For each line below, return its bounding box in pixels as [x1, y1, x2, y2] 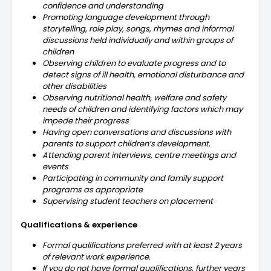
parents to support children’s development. [42, 137, 212, 149]
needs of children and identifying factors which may [42, 103, 243, 115]
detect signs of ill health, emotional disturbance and [42, 68, 244, 80]
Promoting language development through [42, 11, 209, 23]
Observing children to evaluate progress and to [42, 57, 226, 69]
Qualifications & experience [21, 218, 137, 230]
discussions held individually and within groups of [42, 34, 233, 46]
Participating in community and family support [42, 172, 223, 184]
